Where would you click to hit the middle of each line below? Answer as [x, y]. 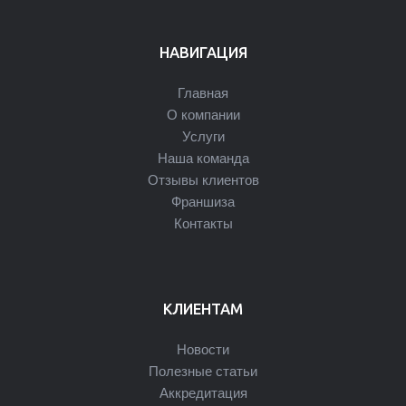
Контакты [203, 222]
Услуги [203, 135]
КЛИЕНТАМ [203, 309]
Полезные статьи [203, 370]
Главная [203, 92]
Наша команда [203, 157]
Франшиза [203, 200]
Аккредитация [203, 391]
